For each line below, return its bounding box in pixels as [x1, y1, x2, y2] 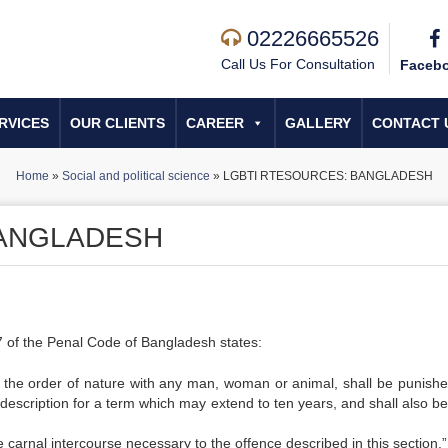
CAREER [186, 115, 244, 131]
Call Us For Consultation [221, 56, 375, 72]
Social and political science [61, 169, 210, 183]
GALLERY [285, 115, 351, 131]
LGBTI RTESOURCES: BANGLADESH [222, 169, 433, 183]
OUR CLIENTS [70, 115, 165, 131]
